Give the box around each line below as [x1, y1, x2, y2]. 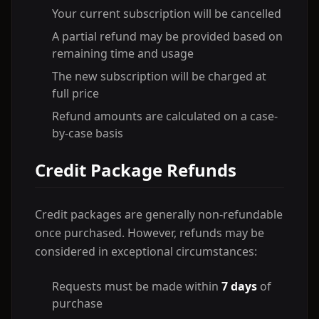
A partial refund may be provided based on [52, 28, 283, 44]
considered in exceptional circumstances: [35, 244, 257, 259]
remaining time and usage [52, 46, 194, 61]
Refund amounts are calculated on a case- [52, 108, 278, 124]
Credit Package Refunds [35, 158, 236, 182]
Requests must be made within [52, 278, 221, 294]
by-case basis [52, 125, 123, 141]
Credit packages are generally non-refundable [35, 206, 283, 222]
